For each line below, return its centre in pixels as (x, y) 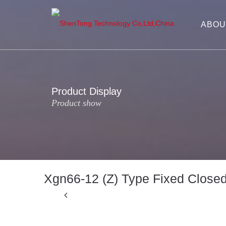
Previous (70, 202)
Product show (76, 103)
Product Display (87, 91)
